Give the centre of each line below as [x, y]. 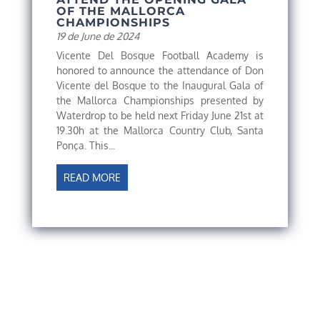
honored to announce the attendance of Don [160, 71]
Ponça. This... [85, 146]
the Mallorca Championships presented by [160, 101]
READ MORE [92, 178]
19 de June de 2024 [97, 36]
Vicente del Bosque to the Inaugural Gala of [160, 86]
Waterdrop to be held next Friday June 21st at [160, 116]
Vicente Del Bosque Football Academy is [160, 56]
